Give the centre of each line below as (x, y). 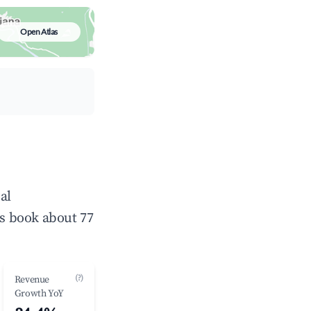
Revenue (32, 280)
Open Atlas (39, 32)
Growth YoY (39, 294)
